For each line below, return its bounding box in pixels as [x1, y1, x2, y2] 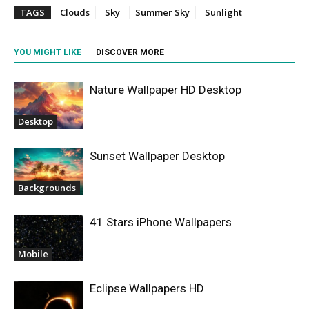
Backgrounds [18, 181, 76, 195]
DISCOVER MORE [96, 47, 164, 57]
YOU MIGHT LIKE [14, 47, 81, 57]
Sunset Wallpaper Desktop [90, 148, 225, 163]
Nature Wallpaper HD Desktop [90, 82, 241, 97]
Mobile [18, 248, 48, 261]
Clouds [60, 6, 90, 19]
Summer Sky [135, 6, 190, 19]
